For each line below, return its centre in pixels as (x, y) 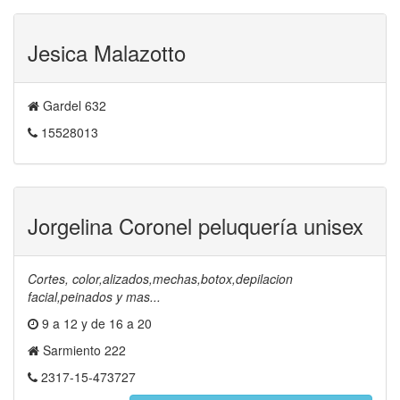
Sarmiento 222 (83, 350)
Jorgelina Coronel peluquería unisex (196, 225)
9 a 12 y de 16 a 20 (95, 323)
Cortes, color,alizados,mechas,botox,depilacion (160, 279)
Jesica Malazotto (107, 52)
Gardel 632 (73, 105)
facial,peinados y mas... (94, 296)
